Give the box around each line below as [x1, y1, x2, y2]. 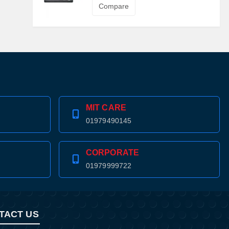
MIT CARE [86, 103, 126, 112]
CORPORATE [86, 148, 139, 157]
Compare [98, 2, 129, 11]
